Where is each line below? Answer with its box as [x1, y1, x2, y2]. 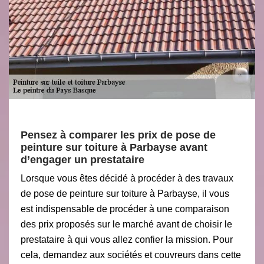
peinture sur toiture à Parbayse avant [21, 141, 207, 153]
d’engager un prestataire [21, 154, 144, 166]
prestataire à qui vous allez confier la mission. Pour [21, 235, 233, 245]
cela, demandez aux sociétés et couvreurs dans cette [21, 250, 241, 260]
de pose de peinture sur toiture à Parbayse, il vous [21, 189, 229, 199]
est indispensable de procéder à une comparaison [21, 204, 229, 214]
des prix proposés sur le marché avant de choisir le [21, 219, 232, 229]
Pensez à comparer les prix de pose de [21, 129, 216, 141]
